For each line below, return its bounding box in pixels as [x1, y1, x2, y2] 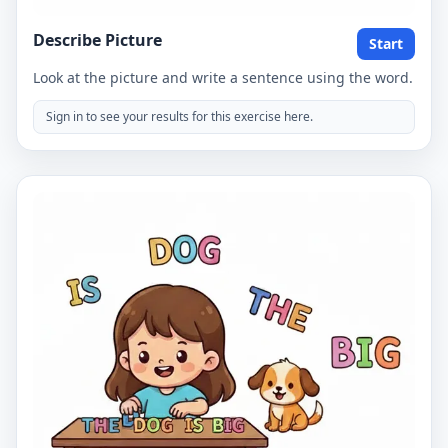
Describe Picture [33, 29, 162, 51]
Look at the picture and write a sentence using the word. [33, 68, 413, 87]
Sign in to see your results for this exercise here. [46, 108, 313, 125]
